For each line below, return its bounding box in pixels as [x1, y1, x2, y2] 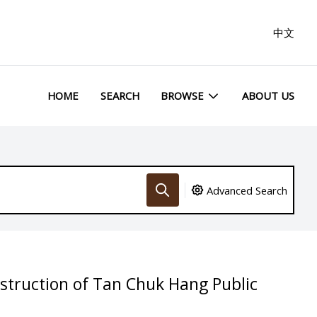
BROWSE [161, 88, 204, 103]
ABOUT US [242, 88, 294, 103]
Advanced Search [207, 183, 288, 197]
